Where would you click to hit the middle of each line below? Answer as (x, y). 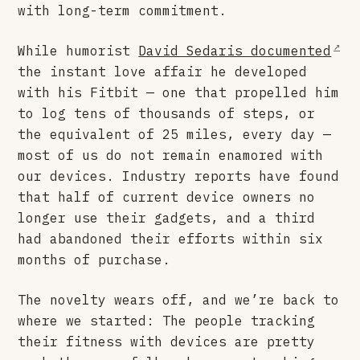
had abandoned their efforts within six (171, 238)
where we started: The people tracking (167, 320)
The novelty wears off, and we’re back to (179, 299)
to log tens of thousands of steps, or (167, 113)
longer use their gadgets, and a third (167, 217)
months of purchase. (94, 259)
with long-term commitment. (123, 10)
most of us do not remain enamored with (171, 155)
